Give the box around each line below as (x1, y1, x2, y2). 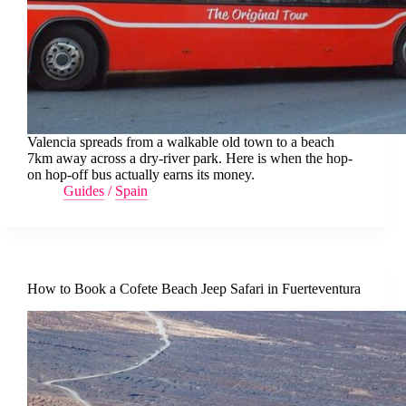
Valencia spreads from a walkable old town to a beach (27, 134, 334, 150)
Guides (63, 183, 104, 198)
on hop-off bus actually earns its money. (27, 167, 255, 182)
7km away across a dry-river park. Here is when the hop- (27, 150, 353, 166)
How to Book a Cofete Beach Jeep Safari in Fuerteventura (27, 281, 361, 296)
